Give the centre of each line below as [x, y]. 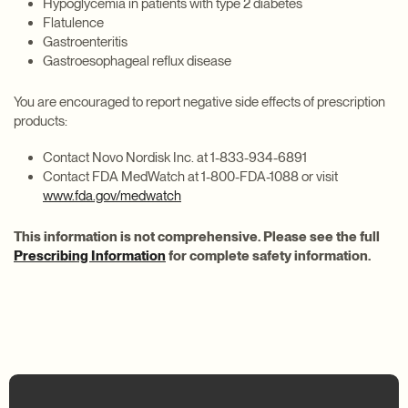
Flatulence [73, 22]
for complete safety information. [268, 256]
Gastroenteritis [85, 41]
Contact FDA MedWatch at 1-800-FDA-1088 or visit [190, 177]
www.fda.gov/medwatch [112, 196]
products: [41, 121]
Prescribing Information [90, 256]
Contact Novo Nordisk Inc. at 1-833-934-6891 [175, 158]
